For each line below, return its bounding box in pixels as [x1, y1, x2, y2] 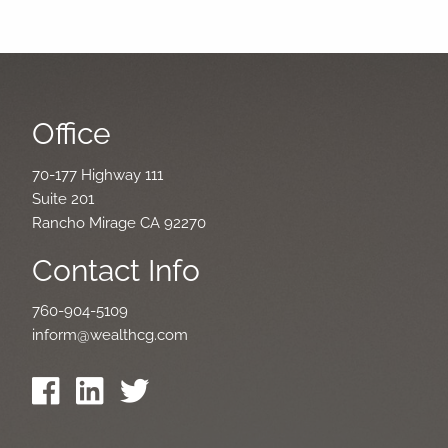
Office [32, 116, 112, 152]
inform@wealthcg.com [32, 326, 189, 345]
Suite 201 [32, 189, 95, 208]
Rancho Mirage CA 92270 [32, 213, 207, 232]
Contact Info [32, 252, 201, 288]
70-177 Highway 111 [32, 165, 164, 184]
